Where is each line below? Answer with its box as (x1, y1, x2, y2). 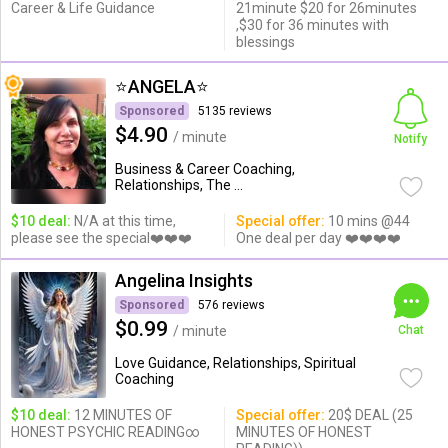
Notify (394, 132, 428, 146)
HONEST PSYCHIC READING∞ (10, 424, 199, 440)
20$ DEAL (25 (324, 407, 413, 423)
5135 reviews (198, 104, 273, 118)
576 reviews (198, 298, 266, 312)
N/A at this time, (70, 213, 176, 229)
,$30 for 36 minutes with (235, 17, 389, 33)
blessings (235, 34, 295, 50)
